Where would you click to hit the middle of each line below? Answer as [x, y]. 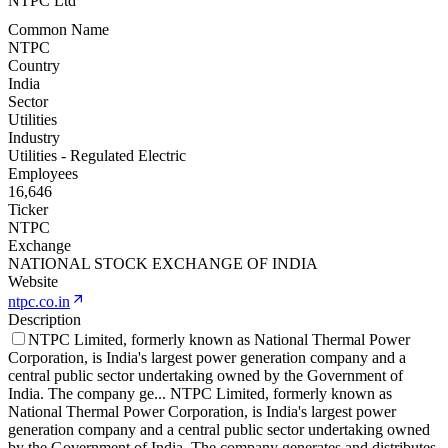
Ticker [28, 210]
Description [44, 320]
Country [34, 66]
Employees [43, 174]
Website [33, 282]
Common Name [58, 30]
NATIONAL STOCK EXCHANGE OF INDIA [163, 264]
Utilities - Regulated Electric [97, 156]
